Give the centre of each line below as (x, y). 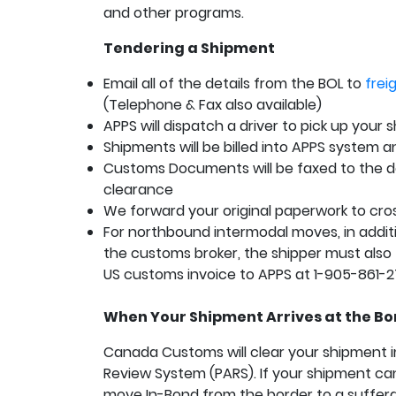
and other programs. (174, 13)
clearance (138, 190)
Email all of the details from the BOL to (234, 84)
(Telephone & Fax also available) (213, 105)
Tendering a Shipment (189, 48)
